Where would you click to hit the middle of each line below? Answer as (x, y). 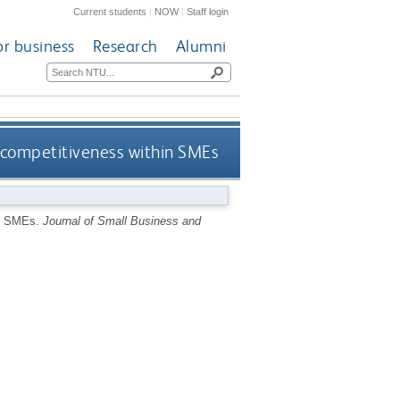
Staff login (208, 11)
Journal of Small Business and (121, 221)
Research (125, 46)
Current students (110, 11)
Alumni (201, 46)
